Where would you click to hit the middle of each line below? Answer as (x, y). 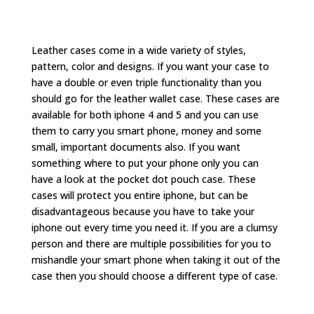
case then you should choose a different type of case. (154, 276)
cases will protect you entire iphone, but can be (139, 195)
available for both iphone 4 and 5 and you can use (145, 115)
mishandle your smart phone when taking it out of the (156, 260)
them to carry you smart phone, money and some (146, 131)
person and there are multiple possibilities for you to (151, 244)
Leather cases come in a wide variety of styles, (138, 50)
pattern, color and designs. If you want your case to (150, 66)
